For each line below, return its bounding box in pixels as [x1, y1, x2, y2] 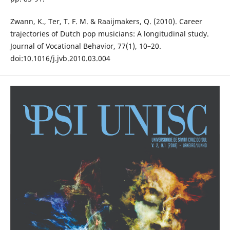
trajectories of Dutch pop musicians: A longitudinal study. [10, 29, 209, 39]
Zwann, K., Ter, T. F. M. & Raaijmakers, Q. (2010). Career [10, 16, 202, 27]
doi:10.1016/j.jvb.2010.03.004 [10, 53, 110, 64]
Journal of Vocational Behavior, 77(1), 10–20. [10, 41, 161, 51]
